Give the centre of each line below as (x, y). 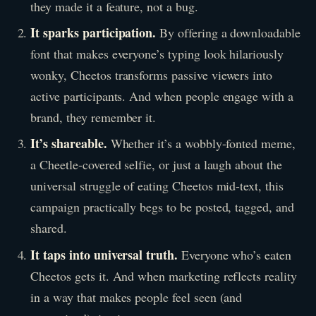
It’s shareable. (69, 144)
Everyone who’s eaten (234, 254)
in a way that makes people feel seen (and (136, 297)
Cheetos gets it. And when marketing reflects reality (164, 275)
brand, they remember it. (93, 117)
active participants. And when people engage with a (162, 96)
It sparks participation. (93, 33)
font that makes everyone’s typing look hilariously (157, 54)
